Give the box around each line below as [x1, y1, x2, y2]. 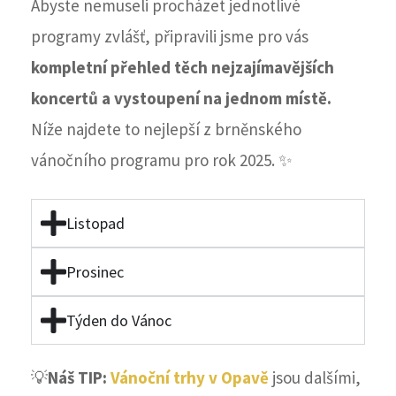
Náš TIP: [48, 367, 110, 389]
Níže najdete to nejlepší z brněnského [31, 118, 301, 141]
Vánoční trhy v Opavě [110, 367, 269, 389]
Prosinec [65, 262, 124, 283]
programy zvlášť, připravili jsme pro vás [31, 26, 308, 48]
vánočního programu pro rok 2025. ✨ [31, 149, 293, 171]
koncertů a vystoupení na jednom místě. [31, 88, 331, 110]
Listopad [65, 213, 125, 234]
